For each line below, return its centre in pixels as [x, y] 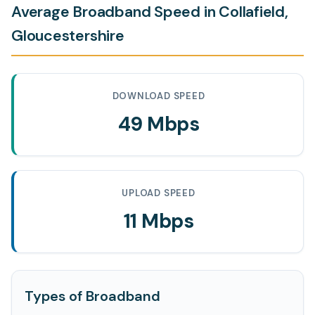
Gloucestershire [68, 36]
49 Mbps [159, 124]
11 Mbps [159, 221]
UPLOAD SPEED [159, 193]
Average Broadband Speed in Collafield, [150, 12]
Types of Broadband [92, 296]
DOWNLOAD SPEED [159, 96]
